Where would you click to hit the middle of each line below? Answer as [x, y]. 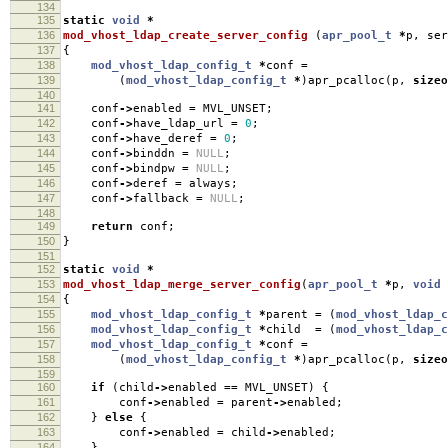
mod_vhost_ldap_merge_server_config [182, 284]
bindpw [157, 168]
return [112, 226]
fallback [164, 198]
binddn [157, 153]
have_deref [171, 138]
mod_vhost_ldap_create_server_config [185, 35]
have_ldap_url [182, 123]
